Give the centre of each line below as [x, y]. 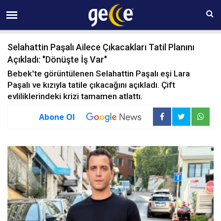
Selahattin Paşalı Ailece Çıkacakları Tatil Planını [101, 47]
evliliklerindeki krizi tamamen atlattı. [75, 96]
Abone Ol [57, 117]
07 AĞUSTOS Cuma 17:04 [106, 9]
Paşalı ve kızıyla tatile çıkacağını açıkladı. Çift [91, 85]
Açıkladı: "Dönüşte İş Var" [57, 59]
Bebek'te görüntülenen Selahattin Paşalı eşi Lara [99, 74]
